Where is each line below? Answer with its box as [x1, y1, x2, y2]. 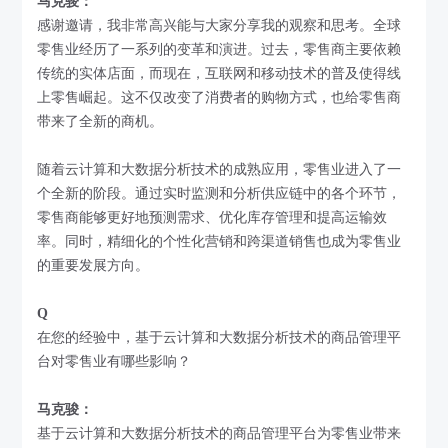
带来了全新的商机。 [37, 113, 164, 129]
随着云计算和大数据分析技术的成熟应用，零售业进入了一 [37, 161, 402, 177]
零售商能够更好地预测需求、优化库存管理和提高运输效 [37, 209, 388, 225]
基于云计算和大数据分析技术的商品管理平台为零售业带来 [37, 425, 402, 441]
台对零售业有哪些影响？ [37, 353, 192, 369]
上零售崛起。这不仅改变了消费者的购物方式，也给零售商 [37, 89, 402, 105]
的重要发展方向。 [37, 257, 150, 273]
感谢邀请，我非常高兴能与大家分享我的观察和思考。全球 [37, 17, 402, 33]
